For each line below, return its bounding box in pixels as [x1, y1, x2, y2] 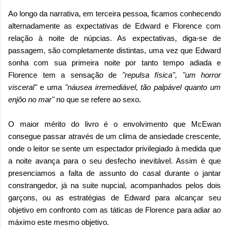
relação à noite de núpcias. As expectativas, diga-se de [8, 33, 221, 42]
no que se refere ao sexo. [56, 95, 141, 104]
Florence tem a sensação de [8, 70, 122, 79]
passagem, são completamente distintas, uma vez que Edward [8, 45, 221, 55]
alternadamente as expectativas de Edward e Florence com [8, 21, 221, 30]
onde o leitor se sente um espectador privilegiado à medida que [8, 144, 221, 153]
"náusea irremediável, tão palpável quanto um [64, 82, 221, 91]
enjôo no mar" [8, 95, 56, 104]
